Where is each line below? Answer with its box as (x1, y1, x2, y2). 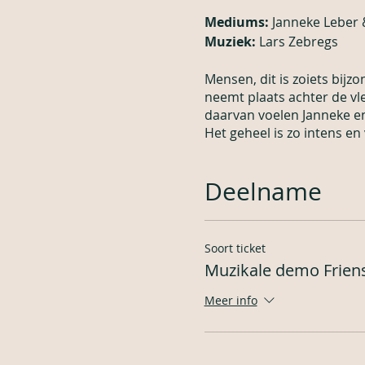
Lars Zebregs (258, 33, 338, 51)
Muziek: (204, 33, 259, 51)
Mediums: (204, 13, 272, 31)
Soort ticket (204, 240, 266, 256)
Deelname (204, 175, 322, 208)
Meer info (204, 292, 257, 309)
